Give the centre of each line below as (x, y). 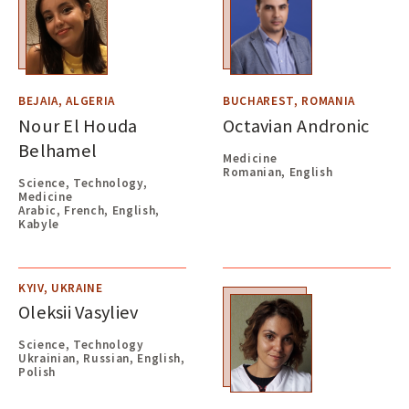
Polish (37, 372)
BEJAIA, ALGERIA (67, 101)
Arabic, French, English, (89, 210)
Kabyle (39, 224)
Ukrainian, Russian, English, (102, 358)
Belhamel (58, 151)
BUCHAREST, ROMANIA (289, 101)
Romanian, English (278, 172)
